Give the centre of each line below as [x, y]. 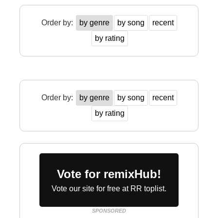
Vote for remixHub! [109, 174]
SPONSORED [109, 211]
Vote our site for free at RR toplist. [109, 189]
